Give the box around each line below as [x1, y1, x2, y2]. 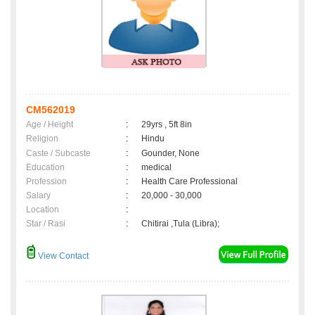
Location [26, 205, 59, 215]
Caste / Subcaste [26, 148, 91, 159]
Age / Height [26, 120, 73, 130]
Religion [26, 134, 58, 144]
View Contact [36, 251, 89, 262]
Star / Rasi [26, 219, 65, 229]
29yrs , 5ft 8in [141, 120, 192, 130]
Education [26, 162, 65, 173]
